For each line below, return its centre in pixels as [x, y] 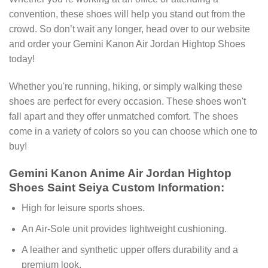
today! [22, 59]
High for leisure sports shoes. [83, 208]
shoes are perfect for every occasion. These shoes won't [127, 102]
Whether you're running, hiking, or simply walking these [126, 87]
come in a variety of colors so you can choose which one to [133, 132]
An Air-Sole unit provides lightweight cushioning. [124, 229]
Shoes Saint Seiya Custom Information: [117, 187]
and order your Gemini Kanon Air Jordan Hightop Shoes [127, 44]
